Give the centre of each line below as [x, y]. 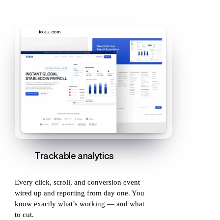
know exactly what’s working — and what [80, 204]
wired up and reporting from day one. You [80, 193]
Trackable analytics [74, 156]
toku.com [50, 31]
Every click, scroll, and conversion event [77, 182]
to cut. [24, 215]
